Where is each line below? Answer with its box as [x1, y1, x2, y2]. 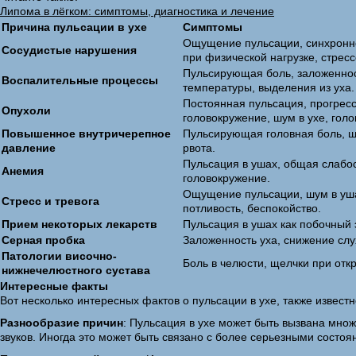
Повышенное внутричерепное [2, 127, 171, 140]
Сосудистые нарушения [2, 44, 137, 56]
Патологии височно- [2, 250, 117, 262]
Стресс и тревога [2, 195, 99, 207]
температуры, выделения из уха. [183, 81, 354, 94]
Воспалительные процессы [2, 74, 158, 87]
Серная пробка [2, 234, 85, 246]
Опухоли [2, 104, 51, 117]
